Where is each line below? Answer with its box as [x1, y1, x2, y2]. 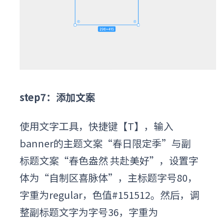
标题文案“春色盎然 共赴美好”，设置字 [20, 153, 198, 167]
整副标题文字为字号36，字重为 [20, 204, 158, 219]
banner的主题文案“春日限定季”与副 [20, 136, 191, 150]
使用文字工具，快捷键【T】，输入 [20, 118, 173, 133]
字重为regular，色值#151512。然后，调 [20, 187, 199, 202]
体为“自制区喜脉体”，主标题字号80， [20, 170, 197, 185]
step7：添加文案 [20, 89, 95, 104]
